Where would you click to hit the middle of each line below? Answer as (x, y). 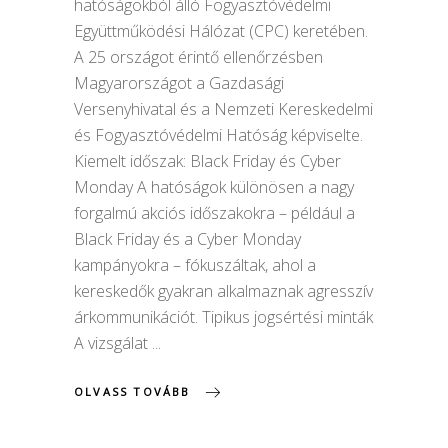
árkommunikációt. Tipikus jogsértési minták (223, 316)
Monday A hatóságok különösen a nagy (214, 186)
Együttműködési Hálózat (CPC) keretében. (221, 30)
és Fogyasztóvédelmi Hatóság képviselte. (218, 134)
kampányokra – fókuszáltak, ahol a (195, 264)
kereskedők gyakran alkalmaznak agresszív (223, 290)
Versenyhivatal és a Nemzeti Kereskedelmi (223, 108)
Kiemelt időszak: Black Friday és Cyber (207, 160)
